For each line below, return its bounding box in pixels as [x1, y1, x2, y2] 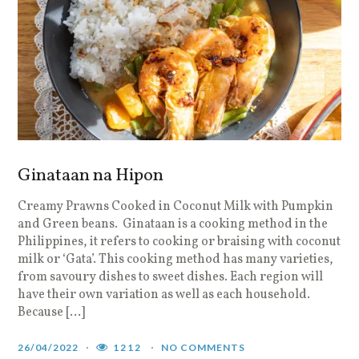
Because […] [18, 303, 86, 321]
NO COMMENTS [161, 341, 246, 353]
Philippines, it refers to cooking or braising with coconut [18, 232, 341, 251]
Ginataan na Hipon [18, 163, 164, 188]
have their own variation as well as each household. [18, 285, 311, 304]
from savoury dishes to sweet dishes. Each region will [18, 268, 324, 286]
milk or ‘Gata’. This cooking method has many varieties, [18, 250, 334, 268]
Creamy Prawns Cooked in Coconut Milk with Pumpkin [18, 197, 334, 216]
